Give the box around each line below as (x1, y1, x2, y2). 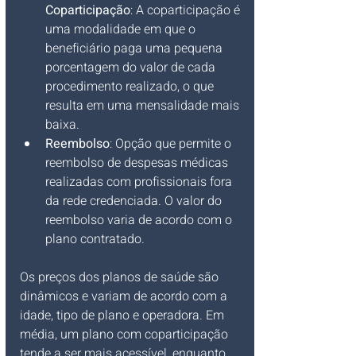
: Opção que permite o (110, 134, 234, 153)
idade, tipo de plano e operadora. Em (20, 306, 227, 325)
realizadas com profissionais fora (45, 172, 235, 192)
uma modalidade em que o (45, 20, 199, 39)
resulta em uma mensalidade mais (45, 96, 242, 115)
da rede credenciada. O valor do (45, 192, 225, 211)
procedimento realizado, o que (45, 77, 217, 96)
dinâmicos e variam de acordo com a (20, 287, 230, 306)
